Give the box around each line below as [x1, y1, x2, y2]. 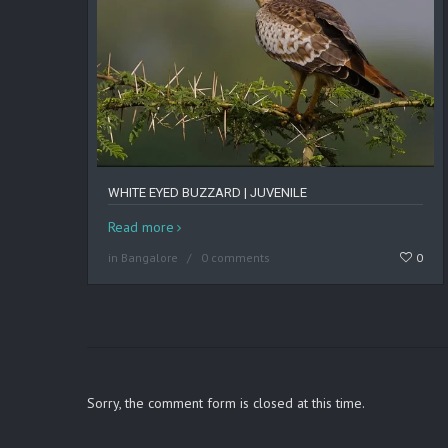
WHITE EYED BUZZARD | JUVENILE [108, 185, 307, 201]
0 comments [201, 250, 270, 266]
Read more [108, 218, 174, 237]
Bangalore [121, 250, 178, 266]
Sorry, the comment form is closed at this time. [87, 394, 365, 413]
